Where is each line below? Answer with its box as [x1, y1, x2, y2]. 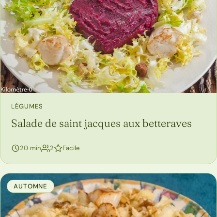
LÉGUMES [11, 102, 44, 111]
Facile [62, 144, 79, 153]
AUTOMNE [14, 182, 47, 191]
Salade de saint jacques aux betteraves [11, 116, 192, 130]
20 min [20, 144, 41, 153]
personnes [53, 143, 85, 152]
